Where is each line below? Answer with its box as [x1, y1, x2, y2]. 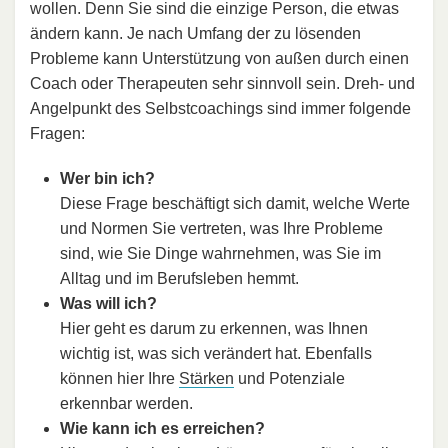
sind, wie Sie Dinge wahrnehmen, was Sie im [60, 245, 381, 263]
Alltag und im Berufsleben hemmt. [60, 270, 299, 288]
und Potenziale [234, 370, 345, 388]
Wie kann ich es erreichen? [60, 420, 265, 438]
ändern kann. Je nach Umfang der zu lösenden [30, 25, 361, 43]
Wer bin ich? [60, 170, 155, 188]
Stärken [179, 370, 234, 388]
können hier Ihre [60, 370, 179, 388]
